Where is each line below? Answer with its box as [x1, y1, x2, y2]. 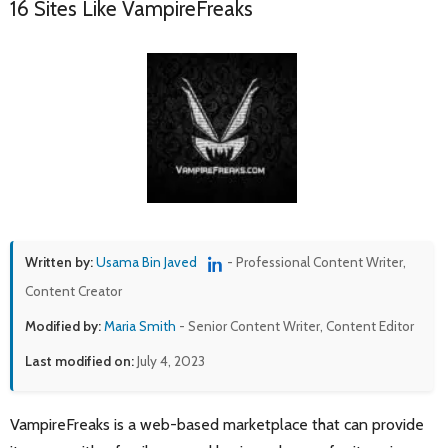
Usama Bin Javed [96, 254, 197, 271]
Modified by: [25, 317, 101, 334]
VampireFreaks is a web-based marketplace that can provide [10, 414, 424, 434]
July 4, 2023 [134, 352, 205, 369]
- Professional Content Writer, [227, 254, 406, 271]
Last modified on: [25, 352, 134, 369]
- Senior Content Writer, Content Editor [176, 317, 414, 334]
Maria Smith [104, 317, 176, 334]
